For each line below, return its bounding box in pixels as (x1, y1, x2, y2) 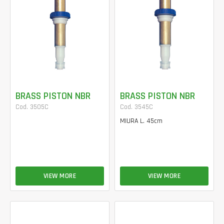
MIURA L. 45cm (120, 116, 162, 125)
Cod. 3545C (120, 102, 153, 111)
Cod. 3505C (15, 102, 48, 111)
